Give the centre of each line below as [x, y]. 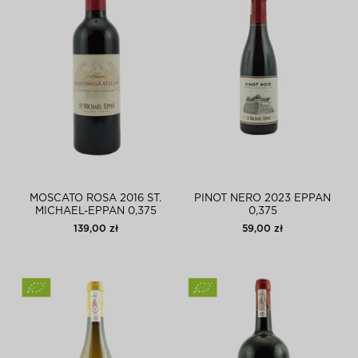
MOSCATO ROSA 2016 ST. [95, 199]
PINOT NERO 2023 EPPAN [263, 199]
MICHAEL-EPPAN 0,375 [95, 211]
